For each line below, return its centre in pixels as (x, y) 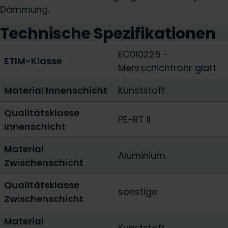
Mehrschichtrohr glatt (167, 68)
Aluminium (142, 155)
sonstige (138, 192)
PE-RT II (134, 119)
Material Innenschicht (56, 90)
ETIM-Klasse (33, 61)
